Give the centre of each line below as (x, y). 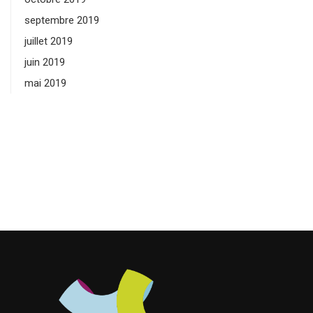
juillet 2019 (49, 42)
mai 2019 (45, 83)
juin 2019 (45, 63)
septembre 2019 (62, 21)
